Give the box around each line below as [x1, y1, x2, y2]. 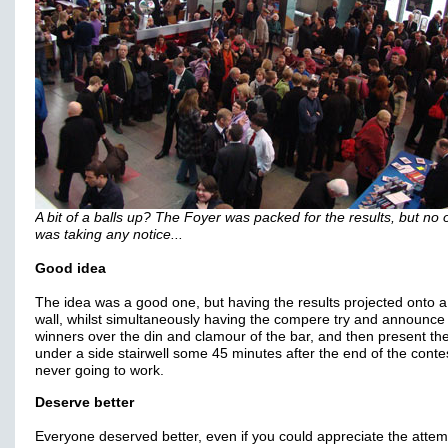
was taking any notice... [35, 227, 183, 242]
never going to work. [35, 363, 168, 378]
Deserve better [35, 395, 134, 410]
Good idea [35, 261, 106, 276]
